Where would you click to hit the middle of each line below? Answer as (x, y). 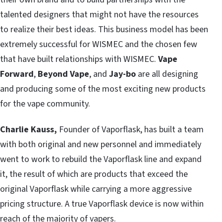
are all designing (167, 74)
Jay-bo (122, 74)
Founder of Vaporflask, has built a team (131, 129)
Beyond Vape (63, 74)
